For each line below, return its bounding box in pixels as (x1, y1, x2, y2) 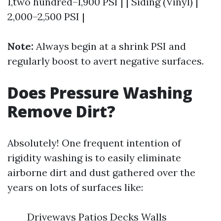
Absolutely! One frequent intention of (7, 137, 181, 149)
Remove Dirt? (7, 101, 115, 122)
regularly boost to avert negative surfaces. (7, 55, 204, 67)
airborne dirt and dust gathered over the (7, 166, 195, 179)
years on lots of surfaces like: (7, 181, 143, 193)
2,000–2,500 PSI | (7, 10, 85, 23)
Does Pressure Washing (7, 82, 192, 103)
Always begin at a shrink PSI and (34, 40, 186, 52)
